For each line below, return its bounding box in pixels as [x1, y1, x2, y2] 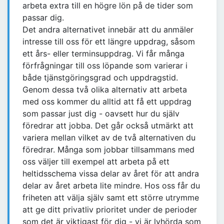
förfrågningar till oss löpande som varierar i [22, 60, 187, 71]
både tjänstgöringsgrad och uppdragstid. [22, 72, 178, 83]
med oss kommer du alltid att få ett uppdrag [22, 96, 191, 107]
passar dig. [22, 12, 64, 23]
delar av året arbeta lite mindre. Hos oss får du [22, 180, 200, 191]
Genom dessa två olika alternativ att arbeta [22, 84, 187, 95]
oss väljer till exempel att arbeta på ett [22, 156, 169, 167]
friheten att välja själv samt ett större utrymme [22, 192, 199, 203]
